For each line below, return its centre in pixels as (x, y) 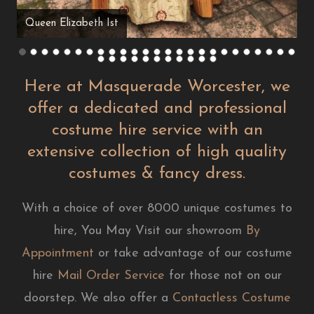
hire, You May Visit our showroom (150, 231)
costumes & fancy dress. (157, 173)
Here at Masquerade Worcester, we (157, 87)
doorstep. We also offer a (98, 298)
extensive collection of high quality (157, 152)
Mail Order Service (111, 275)
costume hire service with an (157, 130)
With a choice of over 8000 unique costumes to (157, 208)
